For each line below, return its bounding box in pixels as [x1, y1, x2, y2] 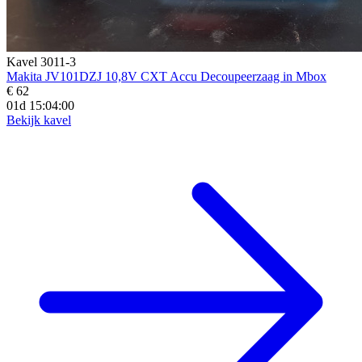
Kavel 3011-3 [6, 54, 76, 69]
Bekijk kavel [6, 112, 71, 127]
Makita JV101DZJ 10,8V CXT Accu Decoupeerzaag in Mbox [6, 69, 326, 83]
